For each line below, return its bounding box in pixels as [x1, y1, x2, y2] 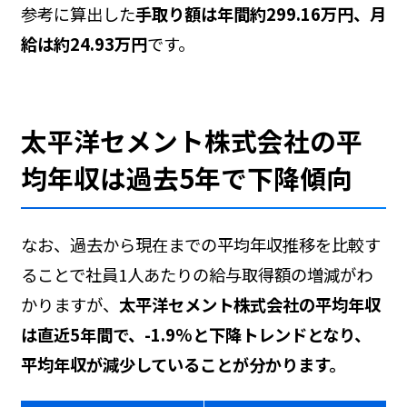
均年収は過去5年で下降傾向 [20, 159, 352, 197]
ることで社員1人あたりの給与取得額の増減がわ [20, 262, 372, 286]
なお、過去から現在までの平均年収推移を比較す [20, 232, 381, 256]
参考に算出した [20, 2, 135, 26]
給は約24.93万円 [20, 32, 147, 56]
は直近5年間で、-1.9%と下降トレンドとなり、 [20, 322, 371, 346]
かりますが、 [20, 292, 119, 316]
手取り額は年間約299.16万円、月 [134, 2, 386, 26]
